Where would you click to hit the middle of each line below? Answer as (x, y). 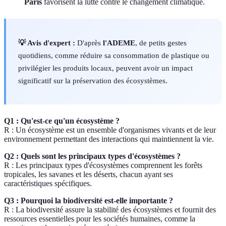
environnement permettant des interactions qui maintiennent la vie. (109, 139)
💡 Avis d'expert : (47, 43)
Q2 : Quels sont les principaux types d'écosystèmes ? (92, 156)
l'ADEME (119, 43)
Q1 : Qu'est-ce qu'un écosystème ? (62, 121)
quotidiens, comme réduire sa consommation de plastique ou (114, 55)
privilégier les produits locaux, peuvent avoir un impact (105, 68)
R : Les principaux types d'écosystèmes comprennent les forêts (103, 165)
